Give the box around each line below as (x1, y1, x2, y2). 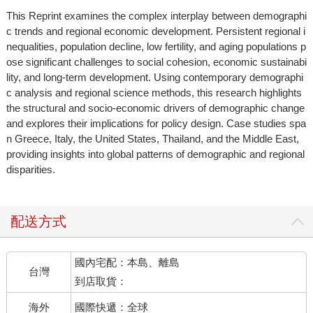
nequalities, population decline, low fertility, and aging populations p (6, 40, 306, 52)
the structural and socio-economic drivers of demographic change (6, 101, 305, 114)
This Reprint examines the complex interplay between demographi (6, 9, 307, 22)
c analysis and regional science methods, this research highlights (6, 86, 302, 99)
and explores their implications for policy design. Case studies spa (6, 117, 306, 129)
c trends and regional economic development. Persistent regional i (6, 24, 305, 37)
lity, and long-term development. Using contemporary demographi (6, 71, 303, 83)
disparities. (6, 163, 55, 175)
